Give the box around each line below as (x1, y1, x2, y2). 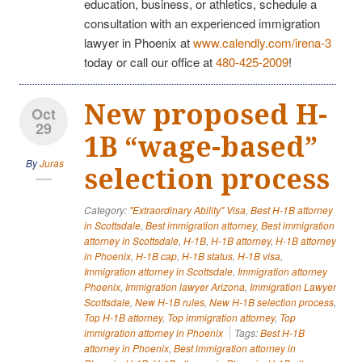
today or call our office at (84, 53, 216, 70)
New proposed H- (84, 98, 327, 131)
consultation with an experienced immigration (84, 14, 320, 32)
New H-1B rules (135, 294, 204, 309)
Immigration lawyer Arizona (125, 279, 245, 293)
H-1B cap (136, 248, 177, 263)
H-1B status (182, 248, 233, 263)
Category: (84, 202, 129, 217)
